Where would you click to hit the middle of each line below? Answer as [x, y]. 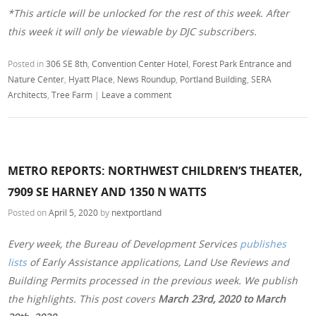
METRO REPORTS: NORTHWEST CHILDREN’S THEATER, [156, 170]
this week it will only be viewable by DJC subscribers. [133, 32]
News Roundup [147, 79]
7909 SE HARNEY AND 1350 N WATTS [108, 192]
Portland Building [214, 79]
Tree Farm [72, 95]
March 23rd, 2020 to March [222, 298]
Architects [28, 95]
